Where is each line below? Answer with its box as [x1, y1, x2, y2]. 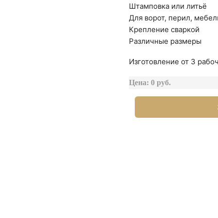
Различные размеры [129, 36, 202, 46]
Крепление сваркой [129, 25, 200, 34]
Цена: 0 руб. [129, 78, 171, 87]
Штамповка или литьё [129, 1, 207, 11]
